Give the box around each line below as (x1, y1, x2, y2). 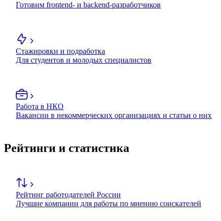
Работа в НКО (16, 102, 64, 111)
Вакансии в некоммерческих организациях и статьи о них (16, 111, 212, 120)
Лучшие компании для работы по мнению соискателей (16, 199, 201, 208)
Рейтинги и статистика (4, 142, 129, 155)
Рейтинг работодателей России (16, 190, 121, 199)
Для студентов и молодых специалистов (16, 56, 151, 65)
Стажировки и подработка (16, 47, 105, 56)
